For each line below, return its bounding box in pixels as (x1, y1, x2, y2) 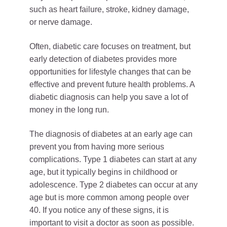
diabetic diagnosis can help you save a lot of (29, 93, 188, 101)
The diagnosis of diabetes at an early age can (29, 130, 193, 138)
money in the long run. (29, 105, 109, 114)
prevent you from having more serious (29, 142, 164, 151)
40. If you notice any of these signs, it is (29, 206, 169, 214)
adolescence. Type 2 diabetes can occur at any (29, 180, 198, 189)
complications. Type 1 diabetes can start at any (29, 155, 197, 164)
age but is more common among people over (29, 193, 189, 202)
